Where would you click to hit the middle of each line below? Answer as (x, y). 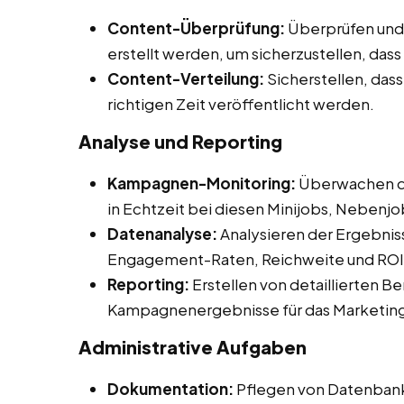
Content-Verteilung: (186, 79)
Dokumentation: (170, 389)
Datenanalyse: (162, 234)
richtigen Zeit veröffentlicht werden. (241, 104)
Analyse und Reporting (180, 142)
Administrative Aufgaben (193, 347)
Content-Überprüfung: (196, 28)
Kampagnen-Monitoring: (202, 184)
